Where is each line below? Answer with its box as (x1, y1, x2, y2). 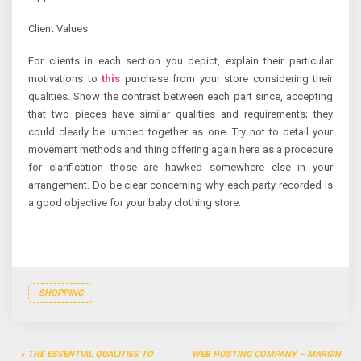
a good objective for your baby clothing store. (28, 197, 241, 210)
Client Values (28, 23, 88, 35)
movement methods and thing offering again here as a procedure (28, 143, 333, 156)
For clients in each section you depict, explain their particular (28, 55, 333, 68)
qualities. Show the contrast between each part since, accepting (28, 90, 333, 103)
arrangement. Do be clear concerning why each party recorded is (28, 179, 333, 192)
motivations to (28, 73, 102, 85)
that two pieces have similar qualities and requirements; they (28, 108, 333, 121)
